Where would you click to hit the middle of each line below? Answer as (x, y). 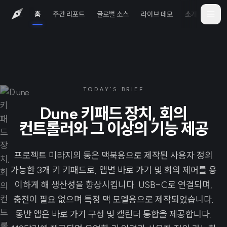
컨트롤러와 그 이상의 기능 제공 (113, 128)
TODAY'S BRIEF (113, 89)
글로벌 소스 (113, 14)
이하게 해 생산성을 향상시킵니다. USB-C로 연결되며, (113, 185)
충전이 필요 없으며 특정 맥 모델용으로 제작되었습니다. (113, 199)
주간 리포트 (69, 14)
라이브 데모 (157, 14)
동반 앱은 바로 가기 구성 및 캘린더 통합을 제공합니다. (113, 214)
